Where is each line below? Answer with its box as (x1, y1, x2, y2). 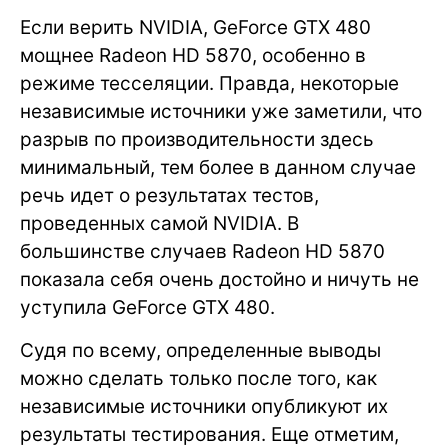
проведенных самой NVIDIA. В (20, 211, 299, 235)
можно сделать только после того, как (20, 366, 377, 390)
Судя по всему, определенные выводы (20, 338, 381, 362)
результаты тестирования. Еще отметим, (20, 422, 399, 446)
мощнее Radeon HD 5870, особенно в (20, 43, 366, 67)
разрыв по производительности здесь (20, 127, 374, 151)
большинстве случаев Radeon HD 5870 (20, 239, 385, 263)
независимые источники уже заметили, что (20, 99, 422, 123)
